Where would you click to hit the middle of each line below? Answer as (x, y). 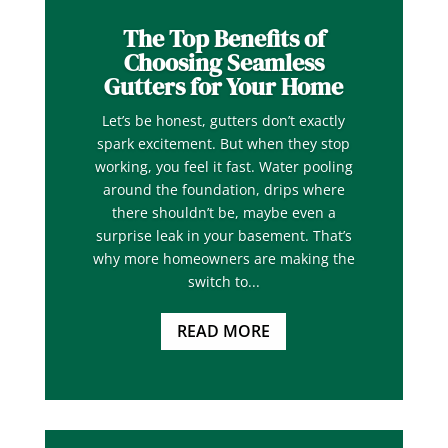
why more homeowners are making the (223, 259)
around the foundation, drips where (223, 190)
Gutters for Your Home (224, 87)
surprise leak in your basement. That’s (223, 236)
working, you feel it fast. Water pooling (223, 167)
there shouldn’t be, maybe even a (223, 213)
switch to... (223, 282)
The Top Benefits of (223, 39)
